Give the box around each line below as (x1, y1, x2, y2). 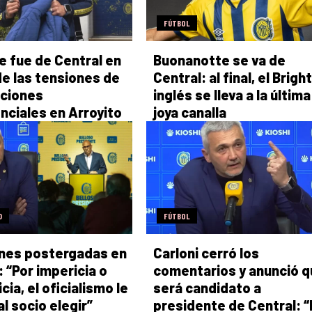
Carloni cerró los (153, 244, 259, 262)
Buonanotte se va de (153, 51, 286, 68)
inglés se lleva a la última (153, 86, 311, 103)
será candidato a (153, 279, 261, 297)
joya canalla (153, 103, 226, 120)
